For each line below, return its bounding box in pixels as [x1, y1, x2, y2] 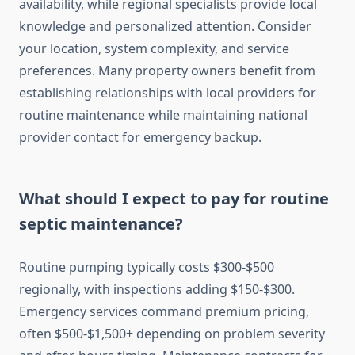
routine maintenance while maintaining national [19, 106, 307, 124]
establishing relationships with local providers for [19, 84, 316, 102]
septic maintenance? [19, 213, 183, 235]
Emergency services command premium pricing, [19, 303, 309, 321]
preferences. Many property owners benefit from [19, 62, 315, 80]
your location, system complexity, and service [19, 40, 289, 58]
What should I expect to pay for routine [19, 188, 329, 210]
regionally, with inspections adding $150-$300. [19, 281, 295, 299]
